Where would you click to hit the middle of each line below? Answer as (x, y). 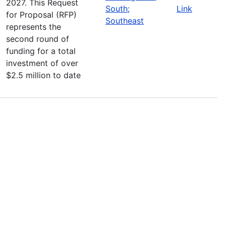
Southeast (125, 20)
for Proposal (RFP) (41, 14)
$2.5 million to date (43, 75)
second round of (38, 39)
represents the (34, 26)
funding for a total (41, 51)
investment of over (42, 63)
